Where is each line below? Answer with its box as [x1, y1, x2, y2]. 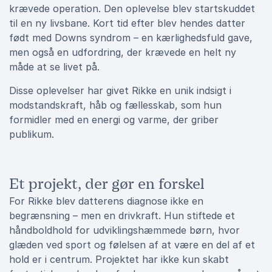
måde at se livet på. [9, 61, 100, 73]
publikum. [9, 128, 54, 140]
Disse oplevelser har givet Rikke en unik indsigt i [9, 84, 231, 97]
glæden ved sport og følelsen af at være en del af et [9, 239, 255, 251]
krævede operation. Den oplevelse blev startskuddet [9, 2, 255, 15]
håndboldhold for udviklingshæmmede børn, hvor [9, 224, 240, 236]
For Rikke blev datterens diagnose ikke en [9, 195, 203, 207]
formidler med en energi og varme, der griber [9, 114, 219, 126]
